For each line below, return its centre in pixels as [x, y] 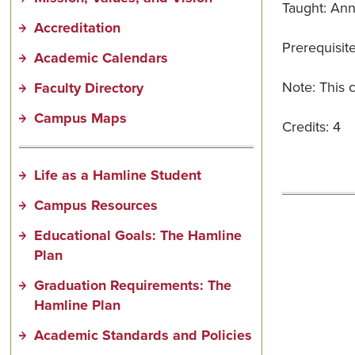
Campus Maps [81, 118]
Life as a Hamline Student [118, 175]
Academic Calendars [101, 57]
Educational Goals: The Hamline [138, 235]
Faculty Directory [89, 88]
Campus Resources [96, 205]
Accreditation [78, 27]
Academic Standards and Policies [143, 335]
